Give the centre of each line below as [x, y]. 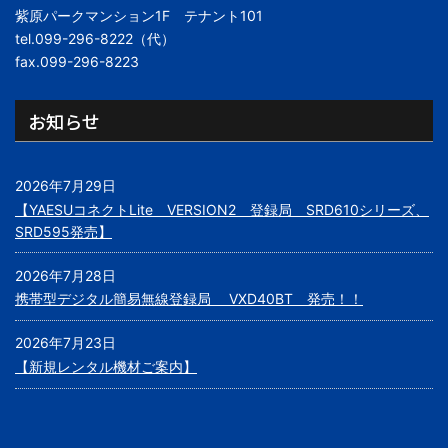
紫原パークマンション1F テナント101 [139, 16]
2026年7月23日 [65, 343]
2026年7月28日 [65, 275]
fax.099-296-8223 [77, 62]
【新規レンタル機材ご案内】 [106, 367]
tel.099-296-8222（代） [95, 39]
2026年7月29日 [65, 185]
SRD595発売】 [63, 231]
